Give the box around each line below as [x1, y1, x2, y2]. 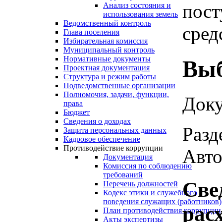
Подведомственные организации [63, 81, 175, 90]
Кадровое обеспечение [63, 135, 140, 144]
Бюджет [63, 108, 90, 117]
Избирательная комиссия [63, 37, 148, 46]
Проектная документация [63, 63, 150, 72]
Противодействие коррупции [63, 144, 163, 153]
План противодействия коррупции [103, 206, 221, 215]
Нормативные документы [63, 55, 151, 63]
